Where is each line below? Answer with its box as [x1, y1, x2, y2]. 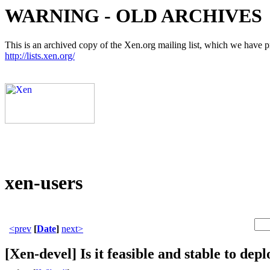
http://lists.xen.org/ [5, 51, 75, 61]
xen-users [5, 171, 83, 193]
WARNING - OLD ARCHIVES [5, 5, 262, 27]
